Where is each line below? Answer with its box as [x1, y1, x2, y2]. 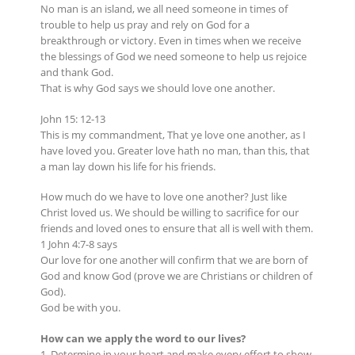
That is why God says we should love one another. [40, 81, 275, 96]
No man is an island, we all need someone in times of [40, 2, 288, 17]
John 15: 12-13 [40, 111, 105, 126]
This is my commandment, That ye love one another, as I [40, 127, 306, 142]
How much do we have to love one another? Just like [40, 189, 287, 204]
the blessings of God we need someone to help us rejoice [40, 49, 307, 64]
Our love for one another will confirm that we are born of [40, 253, 307, 268]
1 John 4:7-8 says [40, 237, 117, 252]
